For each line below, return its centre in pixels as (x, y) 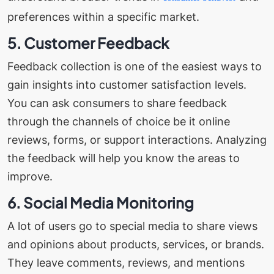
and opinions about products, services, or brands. (136, 245)
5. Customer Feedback (88, 43)
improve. (31, 177)
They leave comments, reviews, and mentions (126, 263)
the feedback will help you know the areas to (124, 158)
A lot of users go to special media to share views (132, 226)
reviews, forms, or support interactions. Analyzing (137, 140)
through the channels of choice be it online (119, 122)
